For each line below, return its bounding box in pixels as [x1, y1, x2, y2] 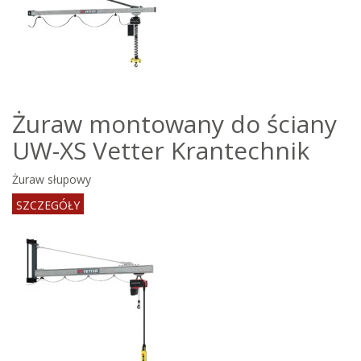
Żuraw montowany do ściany [12, 107, 337, 140]
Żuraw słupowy [12, 172, 91, 187]
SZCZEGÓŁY [16, 197, 80, 213]
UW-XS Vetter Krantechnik [12, 134, 309, 167]
